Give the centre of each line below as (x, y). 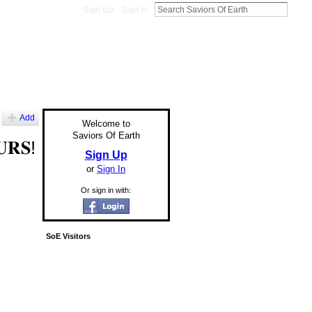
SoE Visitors (68, 236)
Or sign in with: (106, 190)
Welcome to (106, 124)
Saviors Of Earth (106, 136)
